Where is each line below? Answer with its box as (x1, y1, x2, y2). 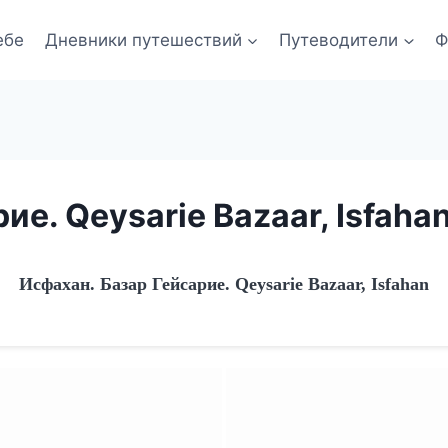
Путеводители (279, 29, 399, 50)
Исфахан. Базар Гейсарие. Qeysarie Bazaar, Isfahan (19, 274, 429, 294)
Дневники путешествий (44, 29, 242, 50)
